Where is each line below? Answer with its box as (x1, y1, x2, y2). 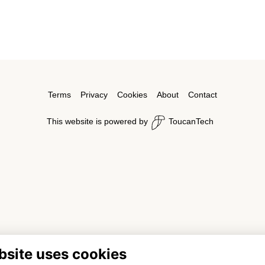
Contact (188, 90, 217, 100)
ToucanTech (169, 117, 214, 127)
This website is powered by (47, 117, 148, 127)
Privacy (80, 90, 108, 100)
